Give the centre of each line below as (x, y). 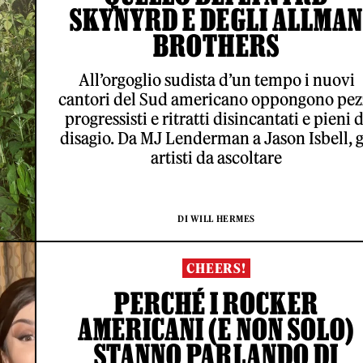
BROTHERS (216, 45)
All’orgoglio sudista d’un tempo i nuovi (216, 80)
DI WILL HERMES (216, 219)
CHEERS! (216, 268)
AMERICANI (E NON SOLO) (216, 329)
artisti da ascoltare (216, 158)
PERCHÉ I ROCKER (216, 303)
